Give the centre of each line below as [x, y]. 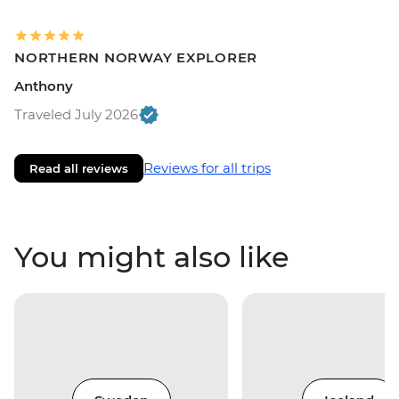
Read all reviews [79, 169]
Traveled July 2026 [76, 115]
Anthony [44, 86]
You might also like [152, 257]
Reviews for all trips [207, 168]
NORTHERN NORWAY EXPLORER [136, 58]
